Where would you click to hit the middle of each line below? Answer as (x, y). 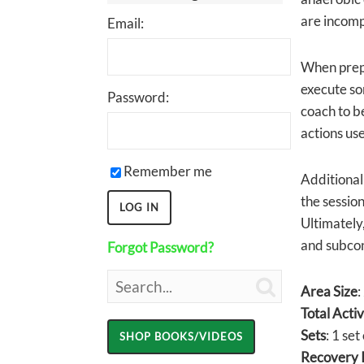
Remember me (168, 171)
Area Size (329, 291)
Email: (126, 23)
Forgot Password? (160, 247)
